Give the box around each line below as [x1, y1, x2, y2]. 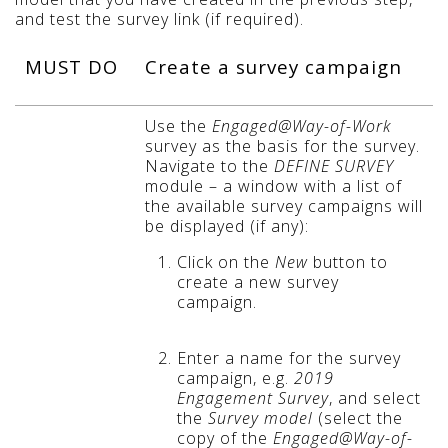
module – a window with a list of [145, 174, 402, 197]
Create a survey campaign [145, 53, 402, 79]
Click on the [177, 250, 275, 273]
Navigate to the [145, 154, 274, 177]
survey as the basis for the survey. [145, 134, 420, 157]
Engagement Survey [177, 386, 329, 409]
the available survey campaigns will [145, 194, 423, 217]
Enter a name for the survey [177, 346, 401, 369]
